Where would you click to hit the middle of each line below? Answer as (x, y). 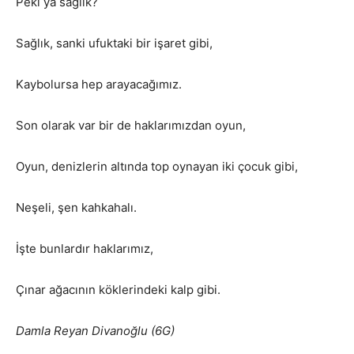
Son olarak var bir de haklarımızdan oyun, (131, 125)
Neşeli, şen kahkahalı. (76, 207)
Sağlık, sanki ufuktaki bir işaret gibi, (114, 43)
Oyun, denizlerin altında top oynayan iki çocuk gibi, (157, 166)
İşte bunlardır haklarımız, (85, 248)
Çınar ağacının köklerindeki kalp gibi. (118, 289)
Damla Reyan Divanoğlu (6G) (100, 330)
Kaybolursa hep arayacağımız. (99, 84)
